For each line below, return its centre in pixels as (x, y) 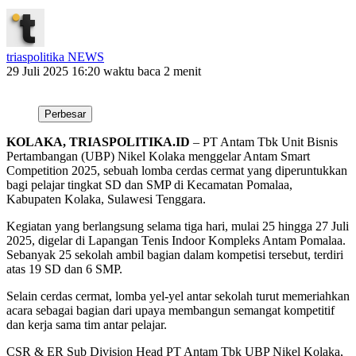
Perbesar (65, 114)
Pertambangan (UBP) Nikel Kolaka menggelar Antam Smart (158, 156)
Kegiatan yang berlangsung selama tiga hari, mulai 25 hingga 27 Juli (178, 226)
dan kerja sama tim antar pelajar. (87, 324)
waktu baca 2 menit (152, 71)
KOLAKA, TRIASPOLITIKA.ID (98, 141)
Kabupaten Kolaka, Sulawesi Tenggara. (106, 199)
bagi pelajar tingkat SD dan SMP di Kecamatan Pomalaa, (149, 184)
